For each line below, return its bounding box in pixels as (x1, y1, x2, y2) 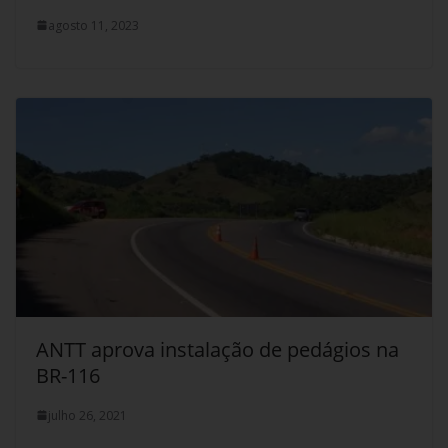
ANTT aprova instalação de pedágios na (36, 335, 399, 363)
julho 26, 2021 (48, 406, 127, 424)
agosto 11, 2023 (48, 16, 139, 34)
